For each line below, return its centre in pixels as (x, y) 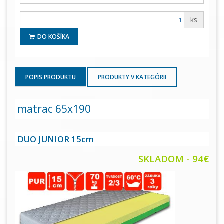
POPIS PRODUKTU (51, 77)
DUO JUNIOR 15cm (56, 139)
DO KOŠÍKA (53, 37)
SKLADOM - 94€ (174, 159)
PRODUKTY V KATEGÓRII (132, 77)
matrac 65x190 (54, 109)
